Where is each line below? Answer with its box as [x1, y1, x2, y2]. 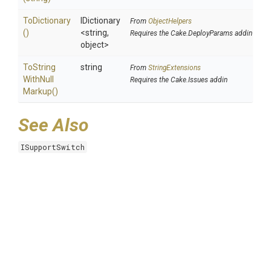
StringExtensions [148, 64, 201, 72]
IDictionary [80, 16, 120, 25]
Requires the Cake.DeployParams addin [130, 29, 252, 38]
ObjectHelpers [148, 17, 192, 25]
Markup [23, 87, 52, 96]
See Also [18, 114, 88, 135]
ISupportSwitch [21, 142, 85, 152]
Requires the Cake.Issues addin [130, 76, 227, 84]
